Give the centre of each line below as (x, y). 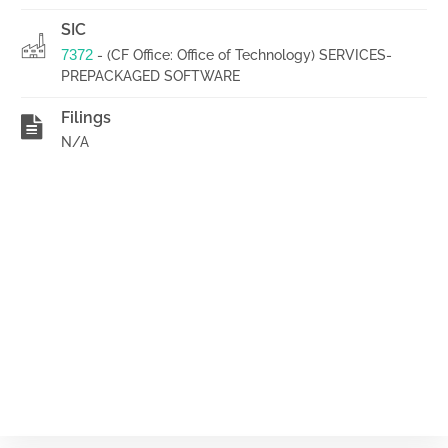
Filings (86, 117)
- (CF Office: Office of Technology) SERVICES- (242, 55)
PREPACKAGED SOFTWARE (150, 76)
